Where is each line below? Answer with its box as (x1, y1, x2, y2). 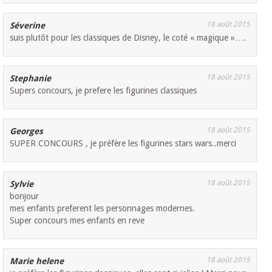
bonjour (10, 191, 39, 202)
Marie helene (10, 256, 64, 267)
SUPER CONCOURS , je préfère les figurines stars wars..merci (10, 138, 237, 149)
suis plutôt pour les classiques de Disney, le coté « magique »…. (10, 33, 246, 43)
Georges (10, 126, 44, 137)
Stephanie (10, 73, 52, 84)
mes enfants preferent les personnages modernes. (10, 203, 195, 214)
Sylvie (10, 179, 34, 189)
